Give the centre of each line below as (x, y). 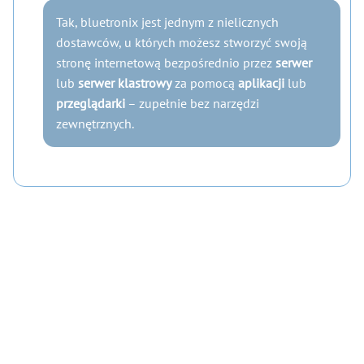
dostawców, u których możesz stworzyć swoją (182, 42)
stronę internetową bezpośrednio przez (166, 63)
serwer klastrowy (125, 83)
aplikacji (261, 83)
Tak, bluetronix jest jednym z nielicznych (167, 22)
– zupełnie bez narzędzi (192, 103)
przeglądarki (91, 103)
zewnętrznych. (95, 123)
